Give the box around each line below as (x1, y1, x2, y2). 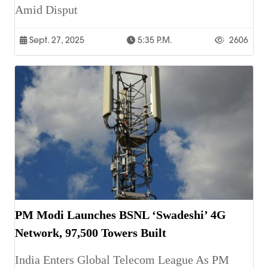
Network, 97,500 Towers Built (15, 226, 166, 240)
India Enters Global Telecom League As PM (15, 253, 229, 267)
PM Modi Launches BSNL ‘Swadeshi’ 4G (15, 208, 226, 222)
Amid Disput (15, 3, 78, 17)
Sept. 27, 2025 (27, 35, 84, 46)
